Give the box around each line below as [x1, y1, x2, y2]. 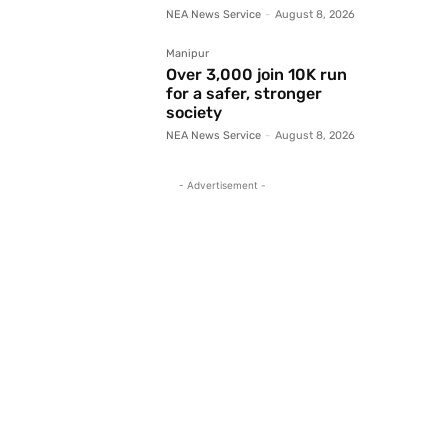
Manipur [166, 47, 209, 61]
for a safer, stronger [166, 84, 322, 104]
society [166, 103, 222, 123]
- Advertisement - [178, 179, 266, 192]
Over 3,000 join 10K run [166, 65, 347, 85]
